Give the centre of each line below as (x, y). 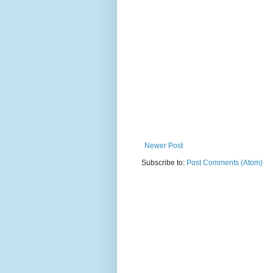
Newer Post (164, 146)
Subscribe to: (164, 163)
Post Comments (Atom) (225, 163)
